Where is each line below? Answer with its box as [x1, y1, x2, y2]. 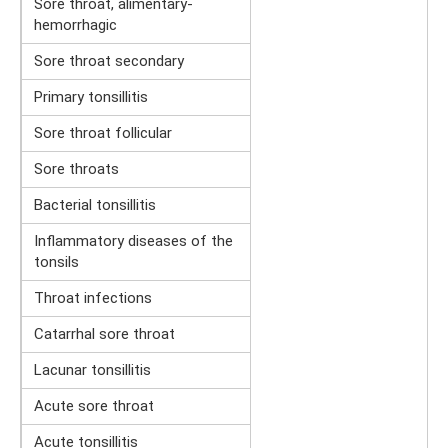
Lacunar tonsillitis [34, 361, 151, 380]
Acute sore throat [34, 397, 154, 416]
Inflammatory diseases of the [34, 232, 233, 251]
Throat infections [34, 289, 152, 308]
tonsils [34, 253, 79, 272]
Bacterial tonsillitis [34, 196, 156, 215]
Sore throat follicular [34, 124, 172, 143]
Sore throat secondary [34, 52, 184, 71]
